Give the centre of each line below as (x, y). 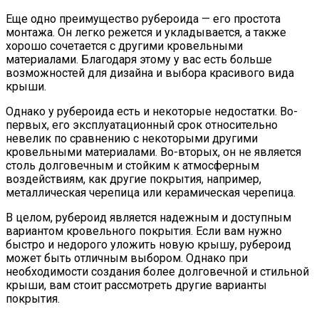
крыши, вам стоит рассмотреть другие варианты (136, 285)
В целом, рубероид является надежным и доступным (148, 218)
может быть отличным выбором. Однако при (127, 258)
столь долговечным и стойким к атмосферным (132, 166)
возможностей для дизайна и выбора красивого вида (150, 73)
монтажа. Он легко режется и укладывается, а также (146, 32)
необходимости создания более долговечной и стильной (157, 272)
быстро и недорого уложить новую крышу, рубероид (148, 245)
